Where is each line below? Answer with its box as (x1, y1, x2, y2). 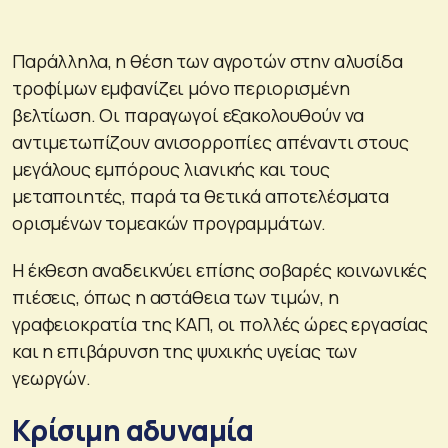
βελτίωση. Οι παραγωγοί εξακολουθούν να (12, 102, 365, 127)
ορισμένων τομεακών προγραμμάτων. (12, 210, 327, 235)
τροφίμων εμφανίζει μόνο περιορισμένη (12, 75, 350, 100)
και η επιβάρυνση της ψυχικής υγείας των (12, 338, 358, 363)
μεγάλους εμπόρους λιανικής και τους (12, 156, 330, 181)
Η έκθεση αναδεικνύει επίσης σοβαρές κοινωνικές (12, 257, 428, 282)
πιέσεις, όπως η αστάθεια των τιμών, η (12, 284, 339, 309)
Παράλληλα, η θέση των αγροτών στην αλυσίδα (12, 48, 403, 73)
